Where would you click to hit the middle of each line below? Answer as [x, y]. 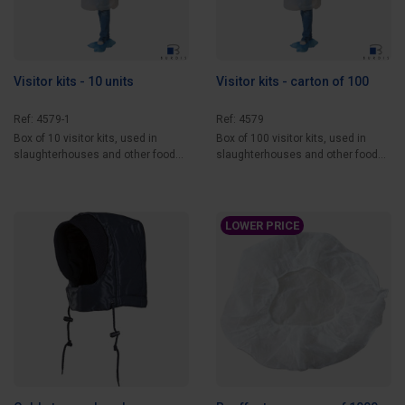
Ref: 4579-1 [42, 119]
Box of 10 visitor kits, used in [85, 138]
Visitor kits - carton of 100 [292, 81]
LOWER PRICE [262, 225]
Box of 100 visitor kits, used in [291, 138]
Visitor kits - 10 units [74, 81]
